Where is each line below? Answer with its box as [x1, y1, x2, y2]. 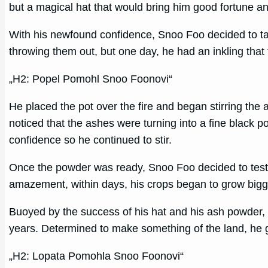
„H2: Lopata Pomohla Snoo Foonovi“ [9, 250, 184, 263]
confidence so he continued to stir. [9, 134, 172, 147]
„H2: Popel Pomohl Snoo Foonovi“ [9, 73, 173, 86]
